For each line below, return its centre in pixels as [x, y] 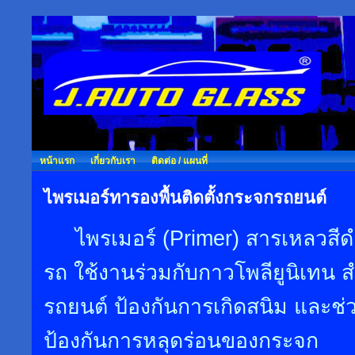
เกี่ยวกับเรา [113, 161]
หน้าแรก [57, 161]
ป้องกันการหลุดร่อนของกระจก [181, 341]
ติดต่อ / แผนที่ [179, 161]
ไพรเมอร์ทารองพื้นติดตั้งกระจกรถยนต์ [185, 198]
